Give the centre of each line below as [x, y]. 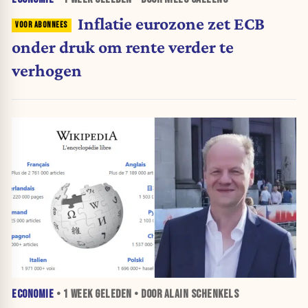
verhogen [47, 70]
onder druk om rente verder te [123, 46]
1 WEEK [78, 295]
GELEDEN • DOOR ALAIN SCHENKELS [165, 295]
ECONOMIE [33, 295]
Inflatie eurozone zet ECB [171, 23]
